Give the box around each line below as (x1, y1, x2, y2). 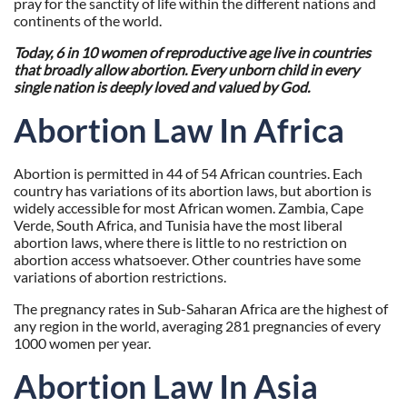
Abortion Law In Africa (14, 110, 344, 151)
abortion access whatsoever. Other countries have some (14, 251, 361, 269)
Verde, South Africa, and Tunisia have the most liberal (14, 216, 342, 234)
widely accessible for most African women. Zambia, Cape (14, 199, 363, 217)
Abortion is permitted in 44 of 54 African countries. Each (14, 164, 362, 183)
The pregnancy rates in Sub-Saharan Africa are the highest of (14, 300, 388, 318)
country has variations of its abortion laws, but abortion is (14, 182, 372, 200)
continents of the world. (14, 12, 162, 30)
